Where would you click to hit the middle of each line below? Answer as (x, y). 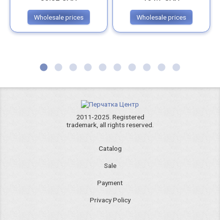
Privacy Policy (110, 200)
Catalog (110, 149)
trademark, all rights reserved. (110, 124)
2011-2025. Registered (110, 117)
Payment (110, 183)
